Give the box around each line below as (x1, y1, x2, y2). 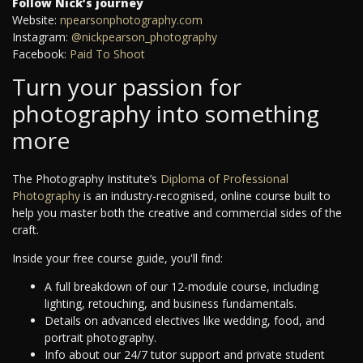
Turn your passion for (12, 71, 241, 103)
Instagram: (12, 29, 68, 45)
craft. (12, 222, 39, 238)
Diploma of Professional (160, 171, 288, 187)
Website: (12, 12, 57, 28)
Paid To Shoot (66, 46, 145, 62)
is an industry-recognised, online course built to (80, 188, 331, 204)
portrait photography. (45, 330, 156, 346)
